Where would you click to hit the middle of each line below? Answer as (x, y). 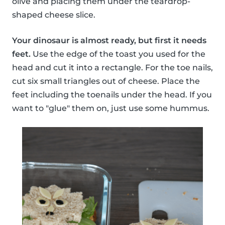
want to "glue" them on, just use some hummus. (111, 108)
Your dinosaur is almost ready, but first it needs (109, 41)
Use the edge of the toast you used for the (118, 54)
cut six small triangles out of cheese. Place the (106, 81)
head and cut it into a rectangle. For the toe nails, (113, 68)
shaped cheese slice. (54, 15)
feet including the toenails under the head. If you (112, 95)
